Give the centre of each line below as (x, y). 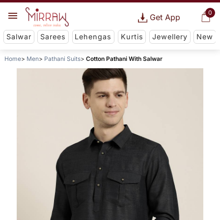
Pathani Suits (62, 59)
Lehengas (93, 37)
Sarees (53, 37)
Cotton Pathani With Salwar (124, 59)
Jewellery (170, 37)
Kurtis (132, 37)
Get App (165, 17)
